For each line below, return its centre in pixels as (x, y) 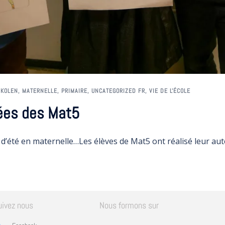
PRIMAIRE (74, 91)
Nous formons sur (129, 205)
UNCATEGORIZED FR (118, 91)
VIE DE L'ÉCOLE (170, 91)
